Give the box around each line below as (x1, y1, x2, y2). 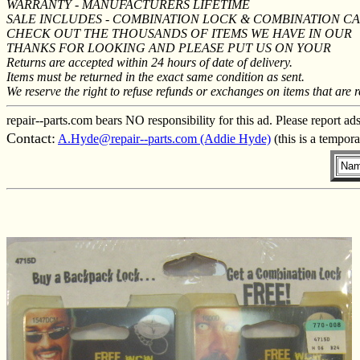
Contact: (6, 129, 55, 146)
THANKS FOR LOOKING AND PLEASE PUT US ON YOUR (6, 40, 331, 55)
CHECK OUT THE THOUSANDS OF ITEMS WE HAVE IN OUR (6, 26, 352, 40)
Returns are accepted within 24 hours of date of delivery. (6, 55, 292, 69)
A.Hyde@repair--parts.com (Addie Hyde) (58, 131, 271, 145)
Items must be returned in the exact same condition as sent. (6, 69, 305, 84)
